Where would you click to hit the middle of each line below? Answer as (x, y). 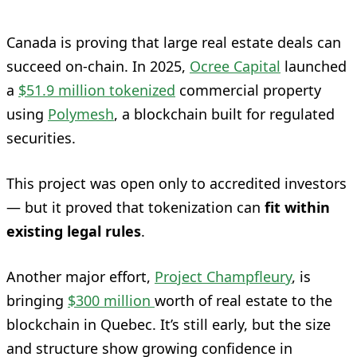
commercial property (248, 90)
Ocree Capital (235, 66)
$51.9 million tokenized (97, 90)
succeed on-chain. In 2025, (98, 66)
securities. (41, 137)
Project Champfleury (223, 276)
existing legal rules (74, 231)
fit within (297, 207)
